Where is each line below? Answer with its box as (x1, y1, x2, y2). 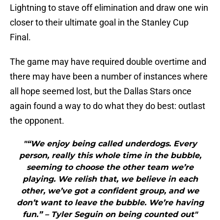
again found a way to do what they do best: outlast (10, 101, 205, 111)
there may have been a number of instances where (10, 71, 208, 82)
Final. (10, 32, 31, 43)
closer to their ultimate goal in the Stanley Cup (10, 17, 189, 28)
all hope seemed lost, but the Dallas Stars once (10, 86, 192, 97)
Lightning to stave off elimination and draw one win (10, 2, 208, 13)
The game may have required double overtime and (10, 56, 206, 67)
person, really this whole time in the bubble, (19, 151, 201, 161)
